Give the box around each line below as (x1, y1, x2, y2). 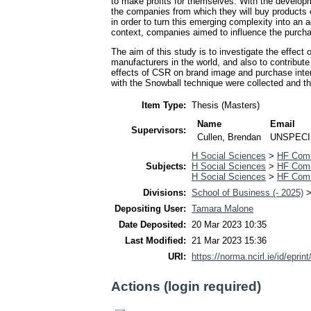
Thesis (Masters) (192, 100, 260, 111)
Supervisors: (131, 125, 186, 136)
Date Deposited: (119, 219, 186, 230)
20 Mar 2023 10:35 (192, 219, 267, 230)
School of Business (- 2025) (192, 187, 303, 199)
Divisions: (143, 187, 186, 199)
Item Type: (142, 100, 186, 111)
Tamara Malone (192, 203, 253, 215)
